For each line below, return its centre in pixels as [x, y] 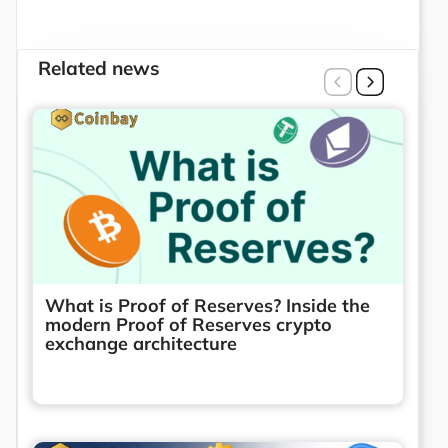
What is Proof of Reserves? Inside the [207, 305]
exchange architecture [141, 343]
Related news [99, 67]
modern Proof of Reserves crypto [188, 324]
